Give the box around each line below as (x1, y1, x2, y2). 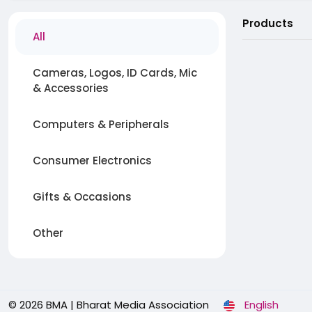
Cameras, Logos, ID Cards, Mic (33, 65, 197, 81)
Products (242, 16, 293, 31)
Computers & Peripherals (33, 117, 169, 132)
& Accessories (33, 81, 109, 96)
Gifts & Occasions (33, 189, 132, 205)
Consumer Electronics (33, 153, 152, 169)
